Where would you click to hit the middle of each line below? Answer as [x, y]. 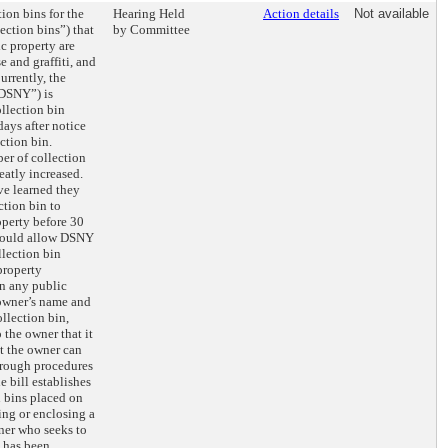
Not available [391, 13]
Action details [301, 13]
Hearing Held [149, 13]
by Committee [151, 29]
